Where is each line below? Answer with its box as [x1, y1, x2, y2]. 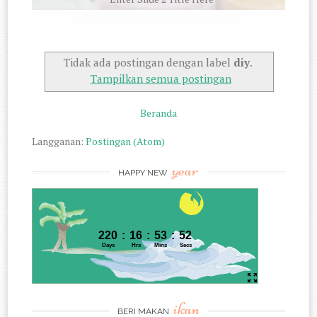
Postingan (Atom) [86, 134, 166, 148]
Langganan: [32, 134, 86, 148]
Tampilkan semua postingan [90, 71, 231, 86]
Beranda [140, 105, 177, 120]
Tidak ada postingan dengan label [64, 55, 234, 70]
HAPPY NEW [118, 167, 170, 178]
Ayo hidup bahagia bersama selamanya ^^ [71, 8, 253, 22]
